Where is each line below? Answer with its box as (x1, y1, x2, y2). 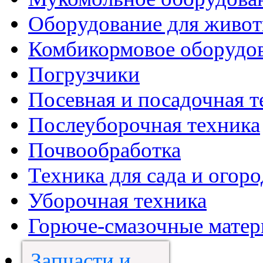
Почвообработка (28, 137, 181, 162)
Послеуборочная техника (28, 112, 260, 137)
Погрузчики (28, 62, 140, 86)
